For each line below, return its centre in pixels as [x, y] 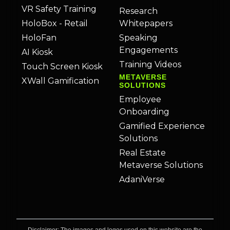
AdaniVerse [142, 179]
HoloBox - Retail [55, 23]
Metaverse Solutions [161, 165]
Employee [140, 99]
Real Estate [142, 152]
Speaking [138, 37]
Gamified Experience [162, 126]
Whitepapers [146, 23]
